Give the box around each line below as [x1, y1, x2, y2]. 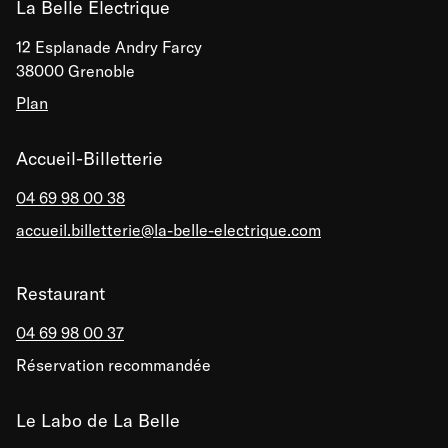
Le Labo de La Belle [16, 408, 180, 432]
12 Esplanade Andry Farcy [16, 36, 202, 57]
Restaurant [16, 281, 105, 305]
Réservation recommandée [16, 354, 211, 375]
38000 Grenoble [16, 60, 135, 81]
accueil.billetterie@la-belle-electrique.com [16, 219, 321, 240]
